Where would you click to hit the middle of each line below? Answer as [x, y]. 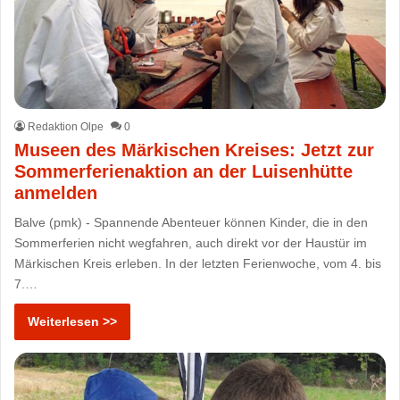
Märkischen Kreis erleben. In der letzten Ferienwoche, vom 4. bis [198, 263]
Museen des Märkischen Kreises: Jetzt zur [195, 150]
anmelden [56, 192]
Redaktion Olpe [66, 126]
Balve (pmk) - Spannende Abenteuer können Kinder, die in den [192, 222]
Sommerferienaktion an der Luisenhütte [184, 171]
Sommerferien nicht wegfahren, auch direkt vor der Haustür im [191, 242]
